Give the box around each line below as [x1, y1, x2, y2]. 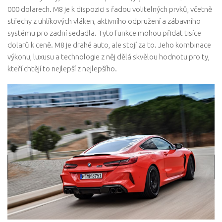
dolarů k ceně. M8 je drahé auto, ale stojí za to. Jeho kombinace [7, 40, 211, 49]
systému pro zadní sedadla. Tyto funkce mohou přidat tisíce [7, 28, 201, 37]
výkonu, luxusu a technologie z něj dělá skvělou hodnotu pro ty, [7, 52, 210, 61]
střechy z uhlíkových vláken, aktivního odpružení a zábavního [7, 16, 201, 25]
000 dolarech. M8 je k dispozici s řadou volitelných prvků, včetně [7, 4, 212, 13]
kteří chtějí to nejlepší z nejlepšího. [7, 64, 117, 73]
